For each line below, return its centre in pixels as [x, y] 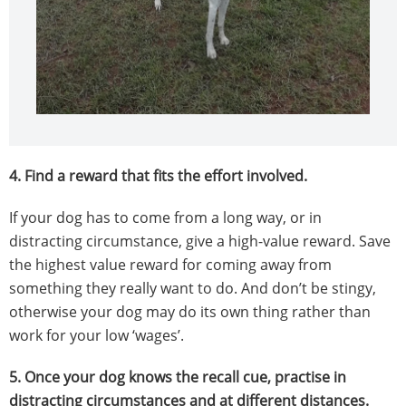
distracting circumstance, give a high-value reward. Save [200, 242]
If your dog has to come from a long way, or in [165, 218]
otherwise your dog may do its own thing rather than [190, 312]
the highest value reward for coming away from [170, 265]
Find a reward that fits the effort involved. [166, 176]
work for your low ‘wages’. [97, 336]
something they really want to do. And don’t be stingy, [193, 289]
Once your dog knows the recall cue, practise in [185, 377]
